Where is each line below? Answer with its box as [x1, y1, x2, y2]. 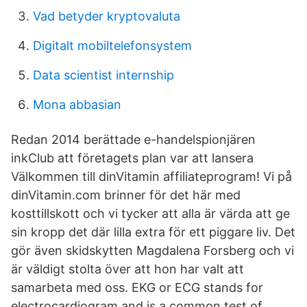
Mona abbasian [33, 97, 121, 112]
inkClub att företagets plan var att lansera [11, 151, 254, 165]
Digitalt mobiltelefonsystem [33, 38, 192, 53]
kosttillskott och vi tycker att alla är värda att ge [11, 206, 290, 221]
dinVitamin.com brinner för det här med [11, 188, 241, 202]
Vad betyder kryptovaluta [33, 9, 180, 23]
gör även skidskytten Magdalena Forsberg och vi [11, 243, 294, 258]
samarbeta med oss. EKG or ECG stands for [11, 280, 263, 295]
